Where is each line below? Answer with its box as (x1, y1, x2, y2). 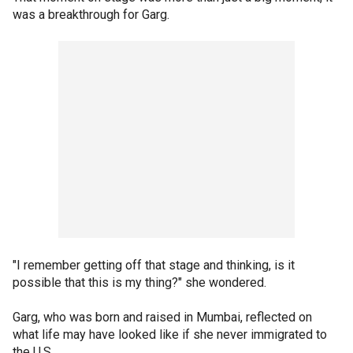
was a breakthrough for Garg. (13, 6, 173, 22)
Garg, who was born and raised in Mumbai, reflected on (13, 309, 312, 325)
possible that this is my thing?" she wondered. (13, 274, 266, 290)
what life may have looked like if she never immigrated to (13, 326, 327, 342)
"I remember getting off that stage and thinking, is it (13, 257, 295, 273)
